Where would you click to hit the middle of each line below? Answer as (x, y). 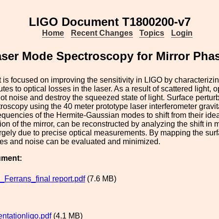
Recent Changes (102, 33)
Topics (152, 33)
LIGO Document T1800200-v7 (109, 22)
